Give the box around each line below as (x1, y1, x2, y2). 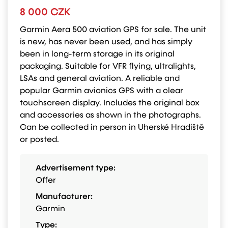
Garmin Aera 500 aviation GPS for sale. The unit (20, 26, 206, 34)
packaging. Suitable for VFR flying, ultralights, (20, 63, 196, 71)
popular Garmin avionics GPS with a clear (20, 87, 183, 95)
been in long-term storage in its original (20, 50, 175, 59)
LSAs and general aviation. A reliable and (20, 75, 180, 83)
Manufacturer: (36, 193, 93, 201)
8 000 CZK (20, 7, 71, 17)
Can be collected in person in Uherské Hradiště (20, 124, 204, 132)
